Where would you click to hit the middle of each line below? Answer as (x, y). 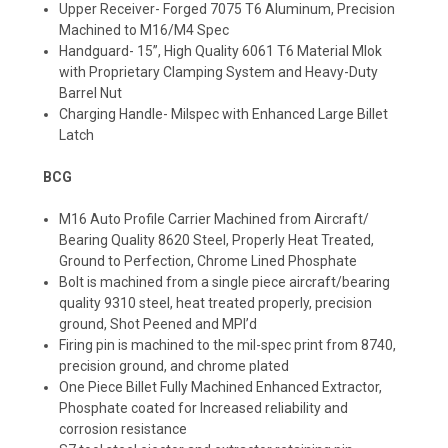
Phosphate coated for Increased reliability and (204, 407)
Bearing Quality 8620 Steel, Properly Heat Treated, (217, 239)
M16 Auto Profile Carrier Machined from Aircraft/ (214, 218)
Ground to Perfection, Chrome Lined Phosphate (208, 260)
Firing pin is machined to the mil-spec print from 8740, (228, 344)
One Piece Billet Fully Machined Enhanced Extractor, (221, 386)
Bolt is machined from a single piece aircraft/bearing (225, 281)
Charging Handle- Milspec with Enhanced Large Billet (224, 113)
